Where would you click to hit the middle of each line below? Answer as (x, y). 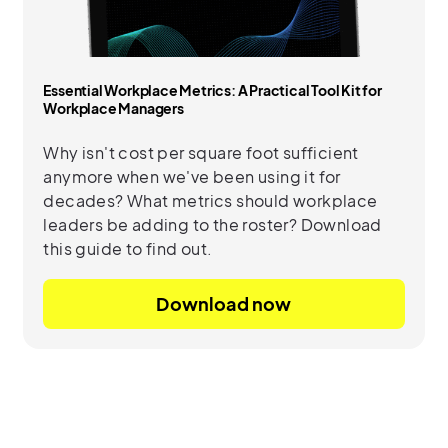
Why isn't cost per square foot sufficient (201, 152)
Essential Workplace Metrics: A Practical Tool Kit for (212, 89)
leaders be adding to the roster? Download (212, 224)
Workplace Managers (113, 107)
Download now (224, 303)
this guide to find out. (128, 248)
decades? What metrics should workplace (210, 200)
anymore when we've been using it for (192, 176)
